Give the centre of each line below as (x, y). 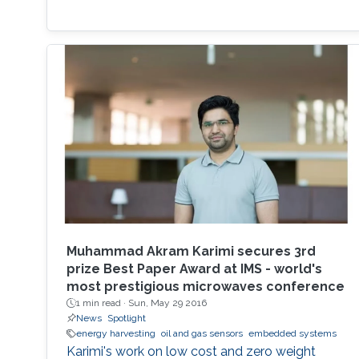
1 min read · (102, 303)
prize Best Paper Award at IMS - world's (194, 269)
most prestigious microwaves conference (205, 287)
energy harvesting (115, 334)
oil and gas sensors (202, 334)
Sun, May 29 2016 (167, 303)
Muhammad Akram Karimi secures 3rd (191, 252)
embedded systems (292, 334)
